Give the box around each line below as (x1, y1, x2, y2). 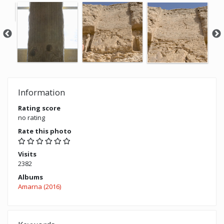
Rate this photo (18, 126, 71, 136)
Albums (18, 172, 43, 182)
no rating (18, 113, 45, 122)
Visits (18, 149, 36, 159)
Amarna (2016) (18, 182, 61, 191)
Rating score (18, 103, 60, 113)
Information (18, 87, 65, 98)
